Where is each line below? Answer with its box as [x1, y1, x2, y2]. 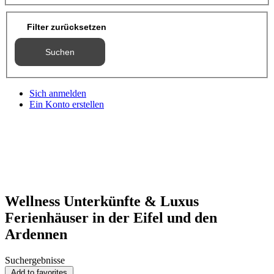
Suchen [45, 47, 75, 57]
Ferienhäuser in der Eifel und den [5, 210, 217, 226]
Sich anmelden [29, 88, 86, 99]
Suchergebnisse [5, 255, 65, 266]
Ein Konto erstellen [29, 99, 104, 110]
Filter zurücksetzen [27, 22, 106, 32]
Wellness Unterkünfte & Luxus [5, 193, 199, 210]
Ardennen [5, 226, 67, 243]
